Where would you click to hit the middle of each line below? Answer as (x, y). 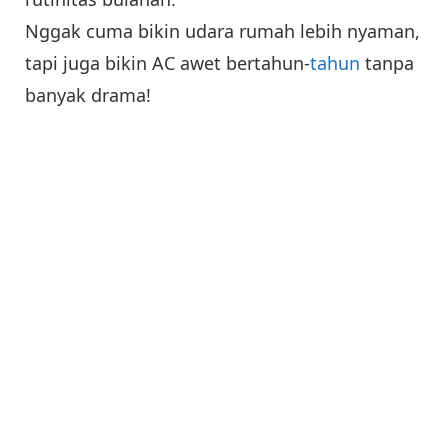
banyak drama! (88, 95)
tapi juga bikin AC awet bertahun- (167, 63)
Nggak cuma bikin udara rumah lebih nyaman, (222, 31)
